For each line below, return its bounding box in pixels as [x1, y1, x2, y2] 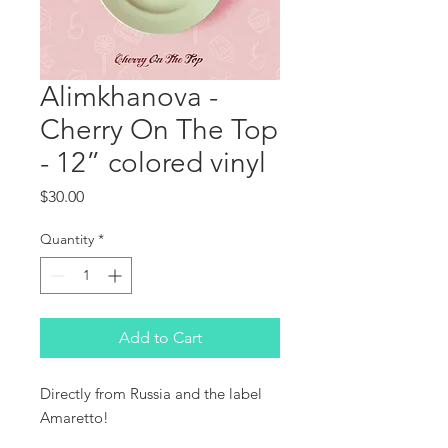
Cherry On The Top [40, 113, 278, 146]
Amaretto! [40, 408, 109, 427]
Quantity [40, 230, 94, 248]
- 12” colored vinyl [40, 146, 266, 179]
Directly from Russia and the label [40, 384, 262, 403]
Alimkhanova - [40, 80, 218, 113]
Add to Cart [118, 328, 202, 347]
